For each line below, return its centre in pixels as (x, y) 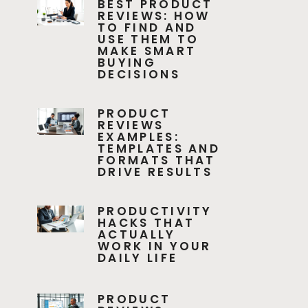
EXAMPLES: (139, 137)
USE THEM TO (148, 39)
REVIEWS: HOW (154, 16)
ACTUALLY (137, 234)
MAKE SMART (147, 51)
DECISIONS (139, 74)
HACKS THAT (146, 223)
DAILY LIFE (138, 258)
